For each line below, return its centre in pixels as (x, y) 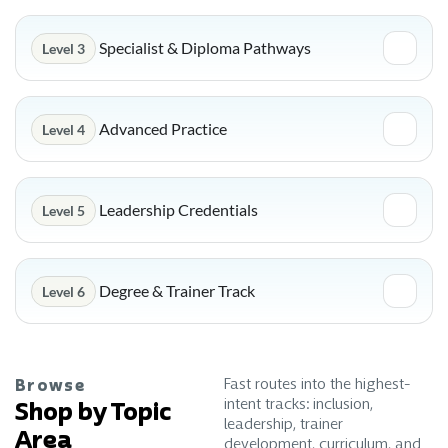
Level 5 (63, 210)
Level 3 (63, 48)
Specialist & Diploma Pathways (203, 47)
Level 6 (63, 291)
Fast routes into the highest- (317, 384)
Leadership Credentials (177, 209)
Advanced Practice (161, 128)
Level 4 (63, 129)
